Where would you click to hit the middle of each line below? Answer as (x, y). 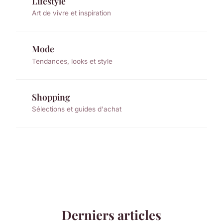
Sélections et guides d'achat (77, 109)
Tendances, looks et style (72, 61)
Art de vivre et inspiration (71, 13)
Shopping (51, 97)
